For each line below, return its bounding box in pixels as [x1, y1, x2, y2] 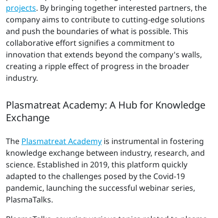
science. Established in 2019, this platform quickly [6, 159, 187, 170]
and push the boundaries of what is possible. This [6, 25, 188, 36]
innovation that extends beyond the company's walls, [6, 49, 202, 60]
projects [6, 2, 36, 13]
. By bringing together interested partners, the [36, 2, 207, 13]
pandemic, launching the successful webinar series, [6, 182, 195, 193]
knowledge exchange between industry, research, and [6, 147, 205, 158]
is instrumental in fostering [102, 135, 204, 146]
